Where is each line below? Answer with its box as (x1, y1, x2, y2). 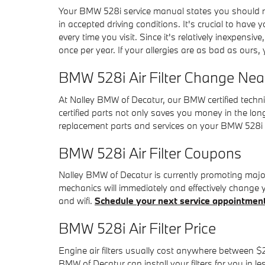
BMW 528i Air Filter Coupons (59, 143, 241, 163)
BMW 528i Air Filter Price (59, 218, 216, 238)
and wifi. (59, 195, 95, 206)
